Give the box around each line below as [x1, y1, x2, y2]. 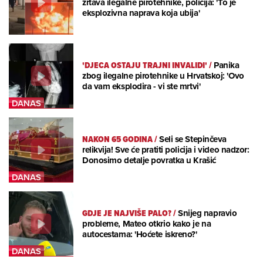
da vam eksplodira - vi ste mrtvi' [82, 80, 201, 93]
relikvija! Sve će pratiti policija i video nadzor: [82, 143, 249, 157]
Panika [214, 59, 240, 72]
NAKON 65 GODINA [82, 133, 153, 146]
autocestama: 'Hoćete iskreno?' [82, 228, 197, 241]
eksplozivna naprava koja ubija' [82, 6, 200, 19]
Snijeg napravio [178, 207, 237, 220]
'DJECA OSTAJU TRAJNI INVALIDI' [82, 59, 207, 72]
